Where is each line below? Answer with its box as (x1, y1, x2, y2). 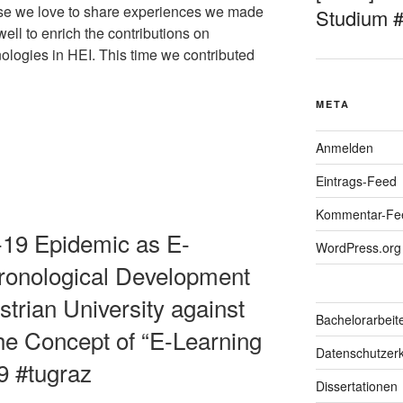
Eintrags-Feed (315, 172, 397, 191)
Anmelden (315, 139, 373, 157)
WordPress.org (315, 238, 401, 257)
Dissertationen (315, 377, 398, 396)
